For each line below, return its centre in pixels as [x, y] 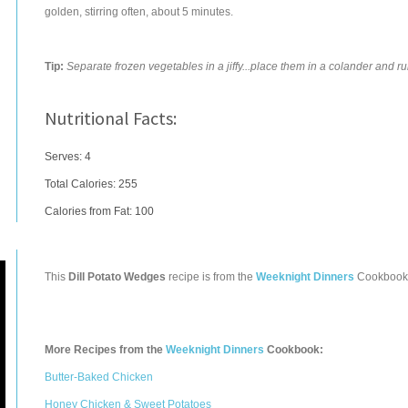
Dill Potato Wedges [117, 277]
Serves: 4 [68, 157]
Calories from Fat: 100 [99, 211]
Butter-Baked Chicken [99, 377]
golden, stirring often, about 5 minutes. [139, 12]
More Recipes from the [105, 350]
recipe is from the [211, 277]
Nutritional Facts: [111, 118]
